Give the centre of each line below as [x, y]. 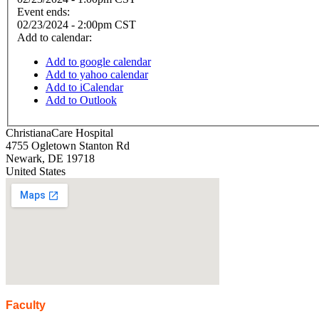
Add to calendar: [56, 38]
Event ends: [45, 12]
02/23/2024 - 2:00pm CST [77, 25]
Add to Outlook [81, 100]
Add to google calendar [98, 62]
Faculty [26, 305]
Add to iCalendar [84, 88]
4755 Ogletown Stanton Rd [68, 146]
